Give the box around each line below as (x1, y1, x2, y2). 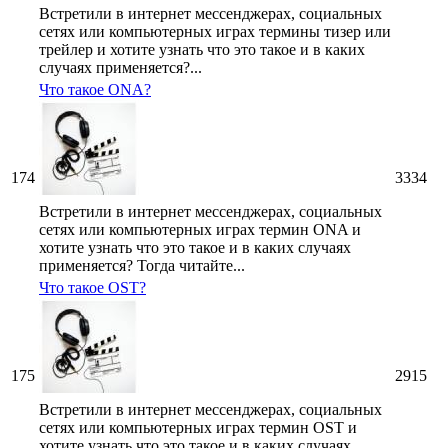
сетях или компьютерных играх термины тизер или (39, 23, 391, 41)
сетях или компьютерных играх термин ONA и (39, 221, 361, 239)
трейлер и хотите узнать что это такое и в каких (39, 41, 365, 59)
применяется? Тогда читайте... (39, 257, 245, 275)
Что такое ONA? (39, 81, 151, 99)
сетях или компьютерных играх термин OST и (39, 419, 357, 437)
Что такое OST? (39, 279, 146, 297)
